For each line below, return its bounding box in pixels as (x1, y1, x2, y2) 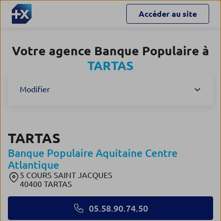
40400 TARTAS (20, 180, 72, 188)
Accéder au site (139, 9, 197, 18)
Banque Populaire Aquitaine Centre (8, 147, 178, 159)
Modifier (20, 85, 50, 94)
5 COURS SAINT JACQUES (20, 171, 112, 180)
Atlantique (8, 159, 59, 171)
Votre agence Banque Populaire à (12, 44, 209, 58)
